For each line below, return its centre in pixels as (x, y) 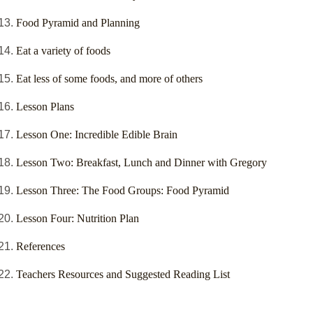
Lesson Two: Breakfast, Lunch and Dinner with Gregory (141, 163)
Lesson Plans (45, 107)
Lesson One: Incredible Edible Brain (97, 135)
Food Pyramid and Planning (78, 23)
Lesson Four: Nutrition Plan (78, 219)
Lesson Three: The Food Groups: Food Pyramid (123, 191)
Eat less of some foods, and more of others (109, 79)
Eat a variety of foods (63, 51)
